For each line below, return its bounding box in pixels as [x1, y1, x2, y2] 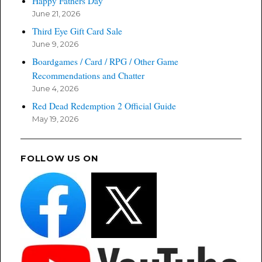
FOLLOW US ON [20, 153, 99, 164]
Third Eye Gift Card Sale [32, 25, 122, 37]
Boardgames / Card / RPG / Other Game [32, 55, 178, 67]
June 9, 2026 [32, 39, 78, 49]
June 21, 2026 [32, 8, 80, 18]
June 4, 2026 [32, 83, 78, 93]
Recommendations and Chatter [32, 69, 144, 81]
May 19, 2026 [32, 113, 78, 123]
